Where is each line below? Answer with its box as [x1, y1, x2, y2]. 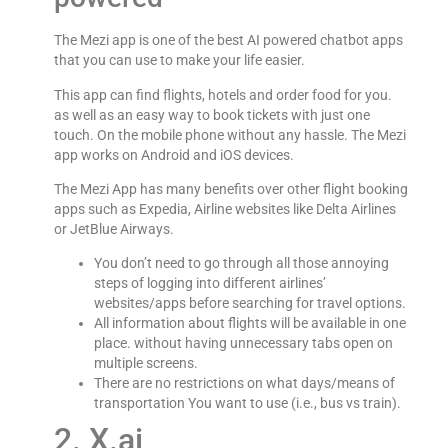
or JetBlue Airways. [53, 221, 174, 237]
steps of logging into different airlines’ [93, 275, 326, 292]
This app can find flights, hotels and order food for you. [53, 86, 392, 103]
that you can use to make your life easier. [53, 52, 305, 69]
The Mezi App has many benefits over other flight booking [53, 181, 408, 197]
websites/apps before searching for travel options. [93, 295, 406, 312]
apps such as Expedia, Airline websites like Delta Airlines [53, 201, 396, 217]
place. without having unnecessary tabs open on [93, 335, 393, 352]
